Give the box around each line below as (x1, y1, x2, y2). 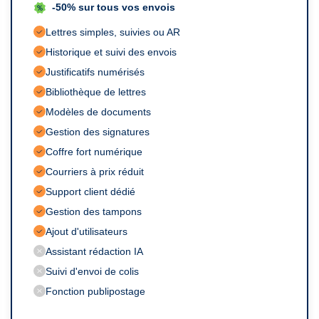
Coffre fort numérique (46, 145, 142, 157)
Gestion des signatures (46, 125, 150, 137)
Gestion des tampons (46, 205, 142, 217)
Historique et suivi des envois (46, 46, 177, 58)
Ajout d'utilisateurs (46, 225, 127, 237)
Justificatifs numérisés (46, 66, 145, 78)
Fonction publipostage (46, 285, 145, 297)
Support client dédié (46, 185, 135, 197)
